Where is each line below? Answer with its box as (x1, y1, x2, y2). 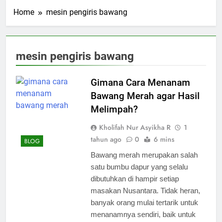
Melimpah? (90, 103, 138, 115)
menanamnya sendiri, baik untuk (90, 210, 196, 219)
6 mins (153, 134, 174, 144)
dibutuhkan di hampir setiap (90, 174, 179, 183)
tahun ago (90, 134, 121, 144)
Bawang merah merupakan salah (90, 150, 198, 159)
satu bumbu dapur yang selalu (90, 162, 188, 171)
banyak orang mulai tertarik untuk (90, 198, 198, 207)
